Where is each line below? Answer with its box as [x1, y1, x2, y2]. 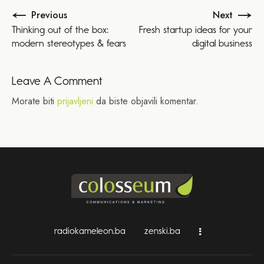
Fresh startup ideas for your [139, 23, 252, 35]
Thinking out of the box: [12, 23, 108, 35]
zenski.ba [144, 225, 180, 236]
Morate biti [12, 94, 57, 108]
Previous [31, 8, 67, 22]
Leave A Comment [12, 73, 102, 88]
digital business [192, 37, 252, 49]
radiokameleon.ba [54, 225, 126, 236]
